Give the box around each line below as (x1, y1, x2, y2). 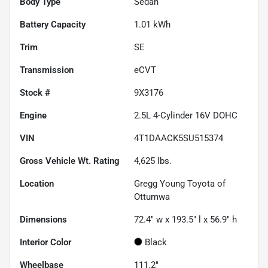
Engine (20, 109, 47, 121)
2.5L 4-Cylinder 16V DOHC (134, 109, 237, 121)
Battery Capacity (20, 19, 86, 30)
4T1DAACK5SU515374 (134, 132, 223, 144)
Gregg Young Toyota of (134, 178, 226, 189)
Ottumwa (134, 191, 170, 202)
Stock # (20, 87, 50, 98)
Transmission (20, 64, 74, 75)
